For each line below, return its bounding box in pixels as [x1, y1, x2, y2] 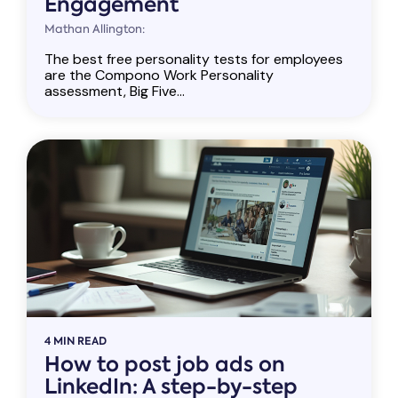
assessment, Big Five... [44, 82, 185, 100]
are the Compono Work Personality [44, 66, 274, 84]
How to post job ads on [44, 350, 285, 378]
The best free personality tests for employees [44, 50, 343, 68]
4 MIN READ [44, 333, 107, 348]
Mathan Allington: [44, 21, 145, 36]
